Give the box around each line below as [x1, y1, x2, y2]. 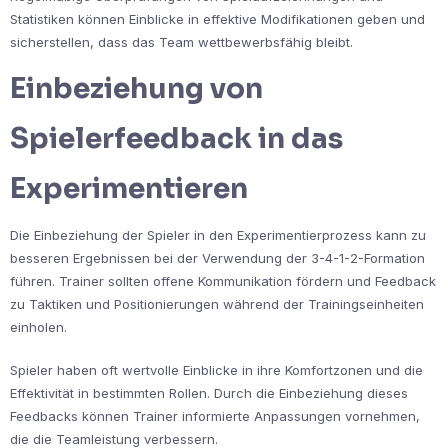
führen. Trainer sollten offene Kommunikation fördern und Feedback [10, 272, 436, 289]
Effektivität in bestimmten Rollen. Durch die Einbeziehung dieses [10, 384, 408, 401]
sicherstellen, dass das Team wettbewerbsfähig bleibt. [10, 33, 353, 50]
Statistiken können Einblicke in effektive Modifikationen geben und [10, 10, 425, 27]
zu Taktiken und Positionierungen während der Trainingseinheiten [10, 295, 424, 312]
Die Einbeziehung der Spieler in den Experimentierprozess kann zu [10, 226, 426, 243]
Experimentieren [10, 170, 248, 206]
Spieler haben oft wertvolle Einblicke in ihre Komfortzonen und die [10, 361, 423, 378]
